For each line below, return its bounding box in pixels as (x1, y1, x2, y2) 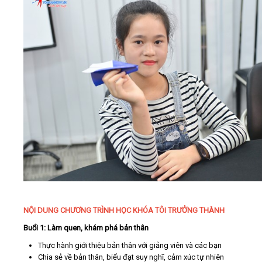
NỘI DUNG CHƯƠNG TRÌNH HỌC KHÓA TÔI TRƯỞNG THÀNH (23, 205, 225, 215)
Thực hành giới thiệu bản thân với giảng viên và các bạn (38, 240, 222, 250)
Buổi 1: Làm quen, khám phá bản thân (23, 223, 149, 232)
